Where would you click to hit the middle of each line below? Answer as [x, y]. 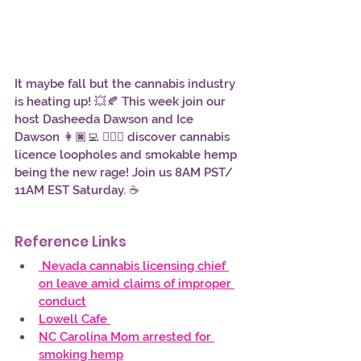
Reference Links [71, 241]
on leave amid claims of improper [137, 283]
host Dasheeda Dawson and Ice [106, 119]
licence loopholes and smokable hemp [127, 154]
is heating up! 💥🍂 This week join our [122, 101]
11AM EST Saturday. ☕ [77, 190]
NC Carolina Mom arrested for [127, 336]
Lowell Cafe [75, 319]
